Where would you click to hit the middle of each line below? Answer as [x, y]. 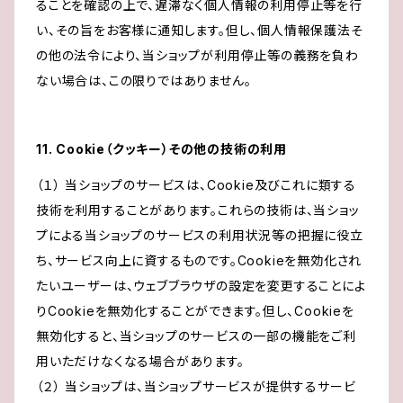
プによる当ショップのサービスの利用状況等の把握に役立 [200, 236]
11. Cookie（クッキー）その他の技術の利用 [162, 149]
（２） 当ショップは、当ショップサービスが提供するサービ [196, 387]
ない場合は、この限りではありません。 [144, 81]
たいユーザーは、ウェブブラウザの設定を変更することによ [201, 286]
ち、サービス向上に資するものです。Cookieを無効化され [199, 261]
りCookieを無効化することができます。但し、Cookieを [195, 311]
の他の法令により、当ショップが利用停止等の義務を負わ [197, 56]
